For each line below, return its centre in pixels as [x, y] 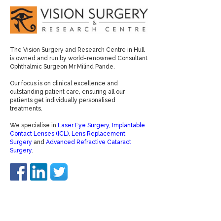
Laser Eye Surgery [83, 125]
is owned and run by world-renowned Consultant [79, 58]
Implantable [129, 125]
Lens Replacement [98, 133]
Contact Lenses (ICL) [39, 133]
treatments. [26, 108]
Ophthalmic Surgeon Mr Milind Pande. [62, 66]
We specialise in [34, 125]
